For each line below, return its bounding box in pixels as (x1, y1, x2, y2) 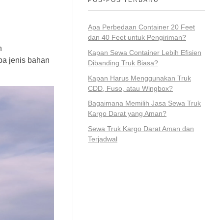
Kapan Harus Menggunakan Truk (88, 74, 191, 82)
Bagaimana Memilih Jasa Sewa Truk (88, 99, 201, 108)
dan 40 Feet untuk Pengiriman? (88, 33, 186, 41)
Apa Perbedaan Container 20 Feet (88, 23, 195, 31)
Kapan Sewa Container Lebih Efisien (88, 48, 201, 56)
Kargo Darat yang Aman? (88, 110, 166, 118)
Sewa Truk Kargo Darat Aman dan (88, 125, 194, 133)
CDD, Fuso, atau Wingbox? (88, 84, 173, 92)
